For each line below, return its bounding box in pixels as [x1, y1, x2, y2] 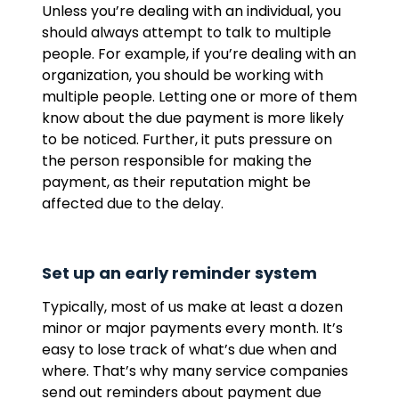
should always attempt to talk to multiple [41, 22, 331, 43]
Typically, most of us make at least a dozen [41, 297, 343, 317]
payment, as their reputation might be [41, 172, 311, 192]
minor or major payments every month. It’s [41, 318, 343, 338]
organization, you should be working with [41, 65, 323, 85]
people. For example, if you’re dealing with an [41, 44, 356, 64]
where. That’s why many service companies [41, 361, 348, 381]
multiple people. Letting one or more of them [41, 86, 357, 107]
